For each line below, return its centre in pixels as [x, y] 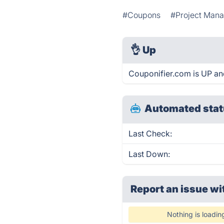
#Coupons [142, 15]
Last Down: [149, 154]
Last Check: [150, 133]
